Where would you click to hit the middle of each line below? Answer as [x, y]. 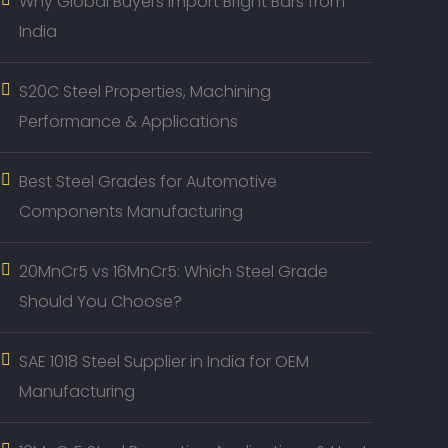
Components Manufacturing [131, 211]
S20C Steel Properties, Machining [145, 91]
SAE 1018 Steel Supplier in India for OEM [164, 361]
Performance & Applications [128, 121]
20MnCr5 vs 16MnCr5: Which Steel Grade [173, 271]
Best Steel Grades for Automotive [148, 181]
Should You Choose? [100, 301]
